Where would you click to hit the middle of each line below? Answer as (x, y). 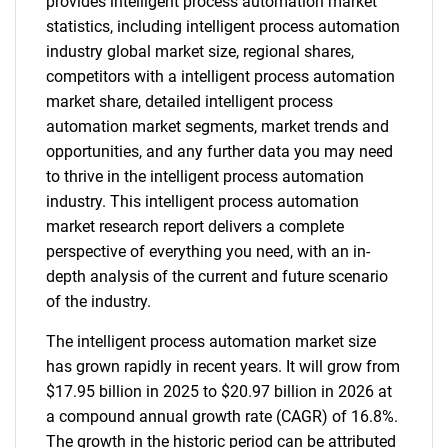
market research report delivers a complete (195, 226)
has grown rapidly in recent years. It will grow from (223, 366)
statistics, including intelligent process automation (223, 26)
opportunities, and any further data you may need (219, 151)
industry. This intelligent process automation (202, 201)
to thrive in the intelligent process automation (205, 176)
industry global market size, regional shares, (200, 51)
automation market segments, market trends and (217, 126)
